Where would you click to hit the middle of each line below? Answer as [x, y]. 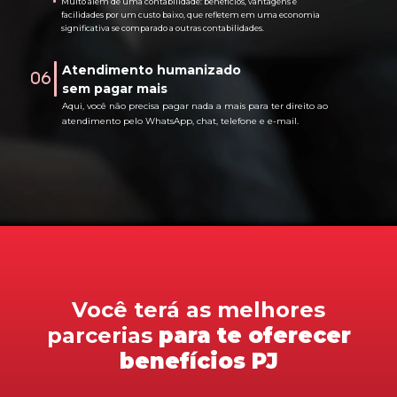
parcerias [99, 335]
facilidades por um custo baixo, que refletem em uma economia [191, 14]
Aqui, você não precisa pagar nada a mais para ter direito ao [195, 105]
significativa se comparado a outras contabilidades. [163, 27]
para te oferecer [251, 335]
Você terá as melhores [198, 309]
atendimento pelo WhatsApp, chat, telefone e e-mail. [180, 121]
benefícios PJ [198, 361]
